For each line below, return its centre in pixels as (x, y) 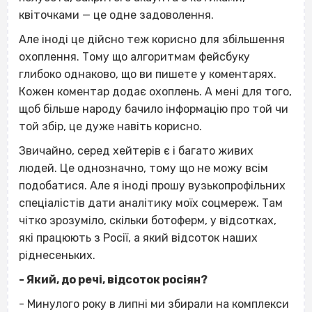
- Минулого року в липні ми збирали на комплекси (154, 304)
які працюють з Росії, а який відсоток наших (138, 237)
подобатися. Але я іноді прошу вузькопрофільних (152, 185)
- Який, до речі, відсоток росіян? (113, 279)
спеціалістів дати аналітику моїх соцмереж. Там (151, 203)
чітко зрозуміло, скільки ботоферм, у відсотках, (148, 220)
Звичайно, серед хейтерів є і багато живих (136, 150)
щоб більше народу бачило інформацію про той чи (154, 109)
